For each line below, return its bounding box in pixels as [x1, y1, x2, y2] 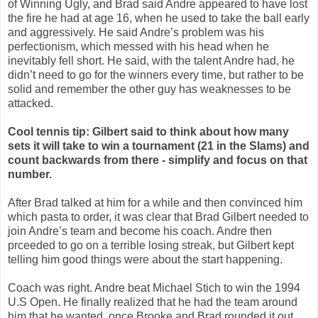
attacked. [8, 97, 56, 109]
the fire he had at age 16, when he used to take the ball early [8, 11, 309, 24]
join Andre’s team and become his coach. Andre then [8, 224, 272, 237]
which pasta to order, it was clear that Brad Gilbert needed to [8, 210, 309, 223]
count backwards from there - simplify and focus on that [8, 153, 307, 166]
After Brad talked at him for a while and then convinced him [8, 196, 302, 209]
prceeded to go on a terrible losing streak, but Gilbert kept [8, 238, 294, 251]
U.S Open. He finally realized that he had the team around [8, 295, 297, 308]
